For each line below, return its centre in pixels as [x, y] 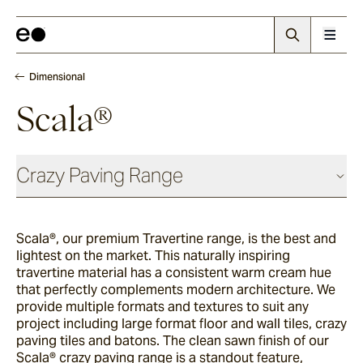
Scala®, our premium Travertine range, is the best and [176, 239]
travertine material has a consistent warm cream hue [174, 273]
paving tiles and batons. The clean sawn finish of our [173, 341]
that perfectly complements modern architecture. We [176, 290]
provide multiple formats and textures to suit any [162, 307]
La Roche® [108, 323]
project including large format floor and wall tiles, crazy [181, 324]
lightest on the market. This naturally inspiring [153, 256]
